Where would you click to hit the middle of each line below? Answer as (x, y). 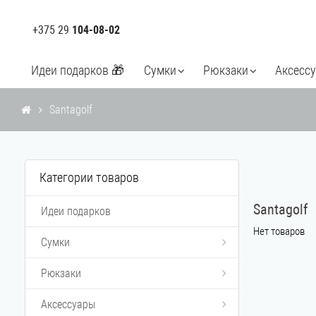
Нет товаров (279, 231)
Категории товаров (89, 177)
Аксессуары (68, 304)
